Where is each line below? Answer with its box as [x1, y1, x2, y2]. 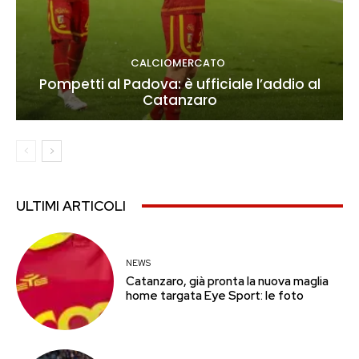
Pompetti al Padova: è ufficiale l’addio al [38, 74, 321, 94]
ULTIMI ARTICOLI [16, 196, 126, 215]
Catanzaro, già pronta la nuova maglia [126, 273, 329, 290]
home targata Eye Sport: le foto [126, 288, 305, 305]
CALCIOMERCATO [130, 54, 225, 71]
